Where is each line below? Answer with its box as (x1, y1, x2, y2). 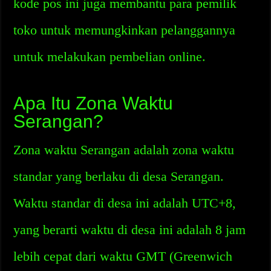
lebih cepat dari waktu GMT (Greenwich (13, 249, 233, 264)
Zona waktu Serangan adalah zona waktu (13, 142, 235, 157)
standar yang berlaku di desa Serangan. (13, 169, 224, 184)
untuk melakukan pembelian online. (13, 49, 206, 64)
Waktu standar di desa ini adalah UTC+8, (13, 195, 237, 211)
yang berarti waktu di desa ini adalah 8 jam (13, 222, 246, 237)
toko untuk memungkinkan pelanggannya (13, 22, 236, 38)
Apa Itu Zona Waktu (13, 93, 174, 113)
